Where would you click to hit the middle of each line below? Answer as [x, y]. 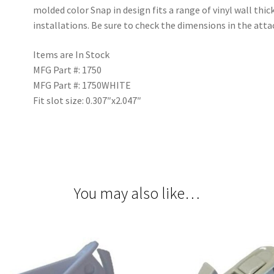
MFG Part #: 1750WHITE [82, 85]
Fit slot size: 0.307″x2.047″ [87, 101]
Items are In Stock [72, 55]
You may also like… [137, 193]
